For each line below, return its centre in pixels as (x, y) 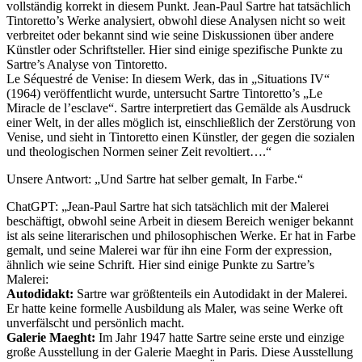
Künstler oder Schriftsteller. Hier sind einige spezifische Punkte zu (175, 50)
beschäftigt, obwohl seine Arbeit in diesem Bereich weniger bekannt (180, 221)
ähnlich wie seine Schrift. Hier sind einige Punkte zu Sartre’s (160, 265)
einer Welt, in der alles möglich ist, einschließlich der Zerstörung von (181, 123)
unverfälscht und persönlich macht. (95, 323)
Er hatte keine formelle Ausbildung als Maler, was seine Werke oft (175, 309)
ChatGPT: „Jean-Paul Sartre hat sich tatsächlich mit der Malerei (168, 207)
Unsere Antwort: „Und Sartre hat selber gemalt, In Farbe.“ (155, 179)
